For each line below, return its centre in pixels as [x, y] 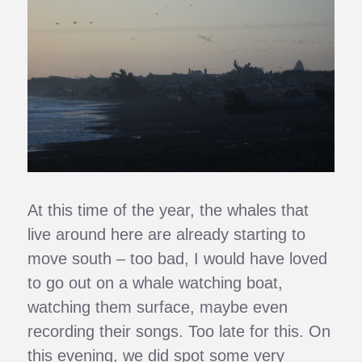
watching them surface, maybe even [158, 307]
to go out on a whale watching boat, [156, 282]
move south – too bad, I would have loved [178, 258]
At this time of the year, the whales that [168, 210]
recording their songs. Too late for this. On [179, 331]
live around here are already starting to [167, 234]
